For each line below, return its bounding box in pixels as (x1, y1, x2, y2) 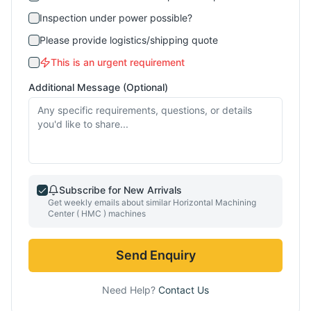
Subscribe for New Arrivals (59, 184, 182, 196)
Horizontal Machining (173, 197, 256, 208)
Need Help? (102, 284, 158, 296)
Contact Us (158, 284, 209, 296)
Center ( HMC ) (48, 208, 106, 219)
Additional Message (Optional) (28, 81, 168, 93)
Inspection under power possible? (40, 12, 192, 24)
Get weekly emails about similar (48, 197, 173, 208)
